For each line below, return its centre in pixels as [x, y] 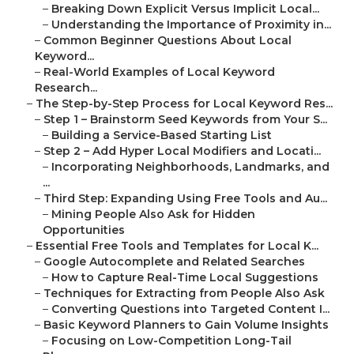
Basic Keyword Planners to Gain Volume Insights [186, 325]
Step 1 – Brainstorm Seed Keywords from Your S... [185, 120]
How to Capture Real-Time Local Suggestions [185, 278]
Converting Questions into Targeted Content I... [190, 309]
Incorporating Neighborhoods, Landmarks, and [190, 167]
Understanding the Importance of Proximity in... [191, 25]
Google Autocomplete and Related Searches [174, 262]
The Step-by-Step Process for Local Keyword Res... [184, 104]
